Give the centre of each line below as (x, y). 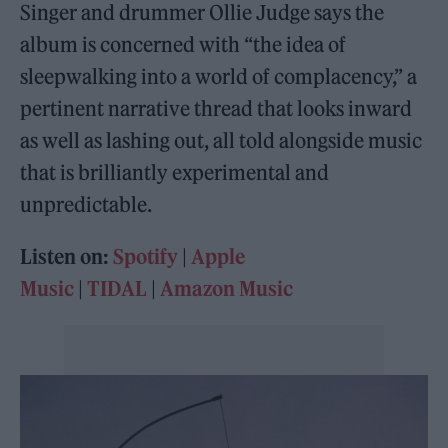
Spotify (146, 256)
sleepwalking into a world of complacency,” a (219, 76)
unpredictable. (86, 204)
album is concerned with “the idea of (183, 44)
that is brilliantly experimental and (175, 172)
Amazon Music (227, 288)
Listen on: (67, 256)
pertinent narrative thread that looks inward (216, 108)
